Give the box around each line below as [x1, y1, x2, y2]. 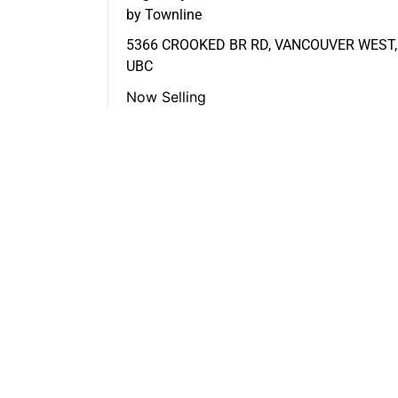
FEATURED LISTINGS [108, 247, 376, 282]
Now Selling [126, 88, 206, 107]
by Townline [126, 6, 202, 24]
